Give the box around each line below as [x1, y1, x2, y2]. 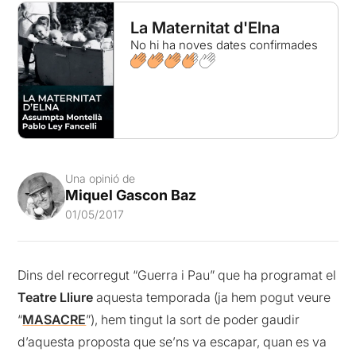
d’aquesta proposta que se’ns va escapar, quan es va [17, 334, 327, 350]
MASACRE [22, 311, 87, 328]
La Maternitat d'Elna [130, 18, 280, 37]
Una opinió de [65, 172, 136, 186]
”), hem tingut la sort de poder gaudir [86, 311, 300, 328]
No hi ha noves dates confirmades [130, 37, 318, 52]
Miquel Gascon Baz [65, 187, 197, 204]
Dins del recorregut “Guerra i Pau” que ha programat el [17, 267, 337, 284]
